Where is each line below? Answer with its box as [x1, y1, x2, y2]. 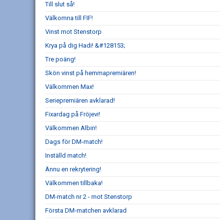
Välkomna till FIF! [45, 14, 93, 22]
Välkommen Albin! [45, 124, 97, 132]
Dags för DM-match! [45, 138, 103, 146]
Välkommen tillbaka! [45, 179, 103, 187]
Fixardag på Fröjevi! [45, 110, 100, 118]
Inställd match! [45, 152, 86, 160]
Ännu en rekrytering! [45, 165, 101, 173]
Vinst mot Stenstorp [45, 28, 102, 36]
